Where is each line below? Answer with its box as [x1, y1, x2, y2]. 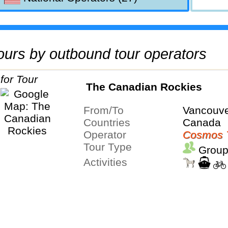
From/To [90, 104, 124, 116]
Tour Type [89, 140, 132, 153]
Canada [182, 116, 221, 128]
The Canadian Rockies [85, 81, 202, 93]
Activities [90, 156, 127, 168]
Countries [91, 116, 130, 128]
